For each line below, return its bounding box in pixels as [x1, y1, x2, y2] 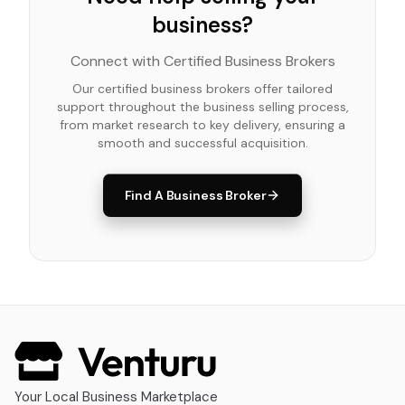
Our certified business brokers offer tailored [72, 80, 333, 97]
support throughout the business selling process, [56, 98, 349, 115]
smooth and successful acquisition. [97, 134, 308, 151]
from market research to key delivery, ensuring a [60, 116, 345, 133]
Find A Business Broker [124, 186, 267, 203]
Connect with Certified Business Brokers [70, 51, 335, 71]
